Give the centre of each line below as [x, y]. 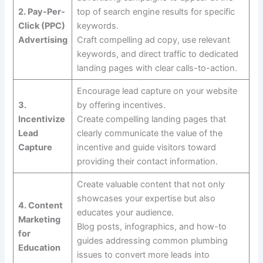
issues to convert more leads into [143, 255]
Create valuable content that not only [151, 185]
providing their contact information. [147, 162]
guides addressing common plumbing [152, 241]
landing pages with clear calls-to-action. [157, 68]
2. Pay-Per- [41, 12]
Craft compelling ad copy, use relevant [153, 40]
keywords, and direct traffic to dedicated [157, 54]
